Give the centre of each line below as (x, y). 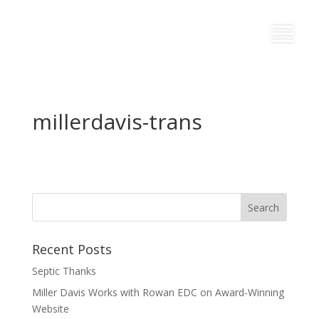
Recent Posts (72, 249)
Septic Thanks (64, 271)
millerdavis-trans (117, 121)
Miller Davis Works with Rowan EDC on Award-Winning (158, 292)
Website (50, 309)
